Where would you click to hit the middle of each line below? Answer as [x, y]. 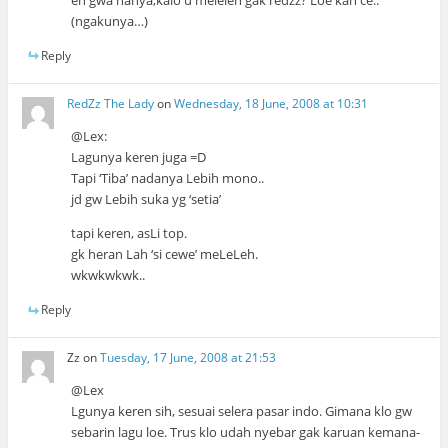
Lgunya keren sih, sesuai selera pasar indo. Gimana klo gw [242, 411]
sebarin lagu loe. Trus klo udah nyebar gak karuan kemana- [246, 432]
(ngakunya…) [110, 20]
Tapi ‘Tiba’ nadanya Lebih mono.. [168, 178]
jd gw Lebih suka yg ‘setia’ [146, 199]
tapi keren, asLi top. [129, 233]
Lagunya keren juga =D [139, 157]
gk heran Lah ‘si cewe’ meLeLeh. [165, 254]
